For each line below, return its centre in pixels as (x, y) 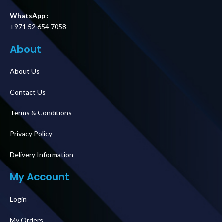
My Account (40, 177)
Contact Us (28, 92)
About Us (25, 71)
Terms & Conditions (41, 113)
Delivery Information (42, 154)
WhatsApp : (29, 16)
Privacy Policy (31, 134)
